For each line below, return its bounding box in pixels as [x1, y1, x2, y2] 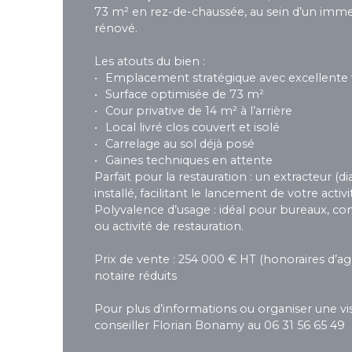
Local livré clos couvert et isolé [105, 120, 280, 135]
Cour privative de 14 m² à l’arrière [105, 104, 293, 119]
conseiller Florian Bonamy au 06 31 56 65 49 [94, 318, 345, 333]
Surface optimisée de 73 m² [105, 87, 265, 102]
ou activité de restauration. [94, 219, 244, 234]
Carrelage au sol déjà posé [105, 137, 255, 152]
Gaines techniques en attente [105, 153, 273, 168]
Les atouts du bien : [94, 54, 205, 69]
